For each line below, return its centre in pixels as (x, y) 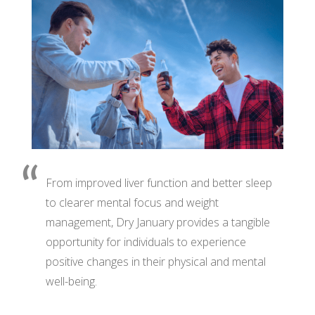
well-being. (71, 282)
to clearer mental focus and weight (132, 203)
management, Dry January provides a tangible (157, 223)
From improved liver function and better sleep (159, 183)
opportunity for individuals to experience (146, 242)
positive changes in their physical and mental (155, 262)
